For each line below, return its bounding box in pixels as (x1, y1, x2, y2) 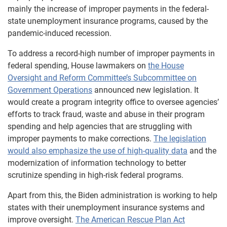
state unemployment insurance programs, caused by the (8, 16, 208, 26)
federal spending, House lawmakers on (8, 60, 148, 70)
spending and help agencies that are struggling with (8, 121, 192, 131)
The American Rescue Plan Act (75, 214, 185, 224)
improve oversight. (8, 214, 75, 224)
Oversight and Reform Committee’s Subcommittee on (8, 72, 197, 83)
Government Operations (8, 85, 92, 95)
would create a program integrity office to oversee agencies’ (8, 97, 219, 107)
